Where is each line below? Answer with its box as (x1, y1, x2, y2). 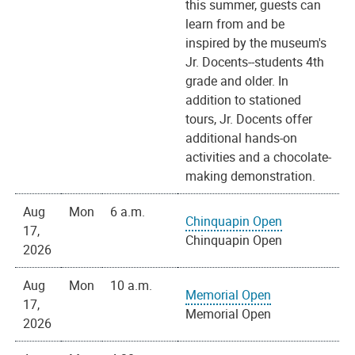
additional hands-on (185, 129, 298, 147)
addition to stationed (185, 91, 302, 109)
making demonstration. (185, 167, 316, 185)
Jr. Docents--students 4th (185, 53, 325, 71)
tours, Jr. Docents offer (185, 110, 313, 128)
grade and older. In (185, 72, 289, 90)
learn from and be (185, 15, 285, 33)
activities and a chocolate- (185, 148, 332, 166)
